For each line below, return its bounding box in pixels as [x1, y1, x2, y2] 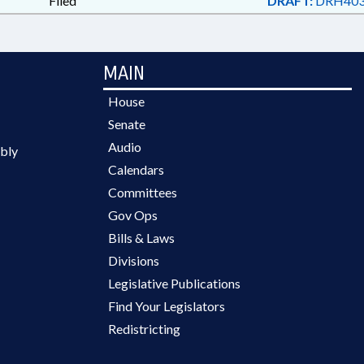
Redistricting [108, 321, 180, 336]
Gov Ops [108, 207, 158, 223]
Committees [108, 184, 177, 200]
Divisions [108, 253, 159, 268]
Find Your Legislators [108, 298, 225, 314]
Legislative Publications [108, 275, 240, 291]
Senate [108, 116, 145, 132]
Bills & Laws [108, 230, 175, 245]
